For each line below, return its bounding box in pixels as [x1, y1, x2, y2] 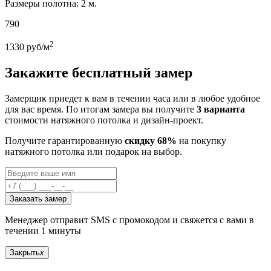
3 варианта [197, 104, 245, 115]
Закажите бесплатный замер [5, 65, 192, 81]
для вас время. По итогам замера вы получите [5, 104, 197, 115]
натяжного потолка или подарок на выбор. [5, 146, 182, 157]
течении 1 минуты [5, 226, 81, 237]
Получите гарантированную [5, 135, 125, 146]
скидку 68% [125, 135, 177, 146]
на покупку [177, 135, 226, 146]
